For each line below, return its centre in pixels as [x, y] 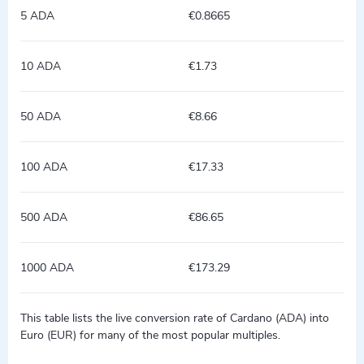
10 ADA [41, 66]
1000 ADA [47, 268]
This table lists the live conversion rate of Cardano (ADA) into [175, 318]
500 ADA [44, 217]
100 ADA [44, 167]
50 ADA [41, 117]
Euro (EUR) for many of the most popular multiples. [150, 335]
